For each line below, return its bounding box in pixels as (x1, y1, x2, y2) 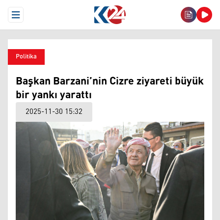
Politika (16, 51, 37, 63)
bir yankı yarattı (16, 85, 92, 106)
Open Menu (15, 11, 52, 26)
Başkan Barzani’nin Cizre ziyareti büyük (16, 71, 204, 92)
